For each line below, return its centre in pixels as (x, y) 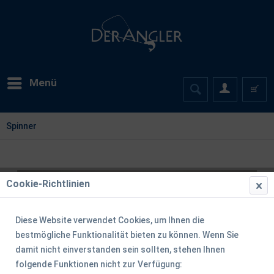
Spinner (21, 126)
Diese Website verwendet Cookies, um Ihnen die (110, 220)
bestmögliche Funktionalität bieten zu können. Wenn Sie (127, 235)
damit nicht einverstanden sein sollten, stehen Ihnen (120, 249)
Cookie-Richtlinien (48, 183)
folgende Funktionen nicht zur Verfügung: (99, 264)
